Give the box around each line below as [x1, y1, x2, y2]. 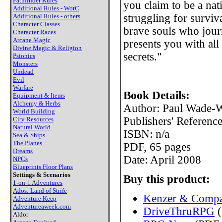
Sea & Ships [13, 131, 45, 139]
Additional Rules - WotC [13, 4, 79, 12]
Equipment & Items [13, 92, 65, 99]
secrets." [123, 51, 162, 63]
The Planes [13, 139, 42, 147]
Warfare [13, 84, 33, 91]
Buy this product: [123, 173, 210, 185]
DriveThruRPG [143, 205, 215, 218]
